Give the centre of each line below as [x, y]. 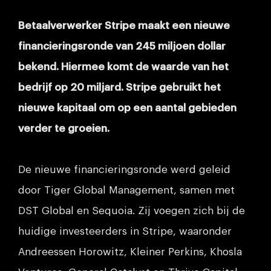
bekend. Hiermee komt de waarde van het [123, 67]
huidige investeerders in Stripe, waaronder [125, 231]
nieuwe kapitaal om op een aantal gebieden [127, 108]
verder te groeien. [64, 129]
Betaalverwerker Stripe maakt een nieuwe [124, 26]
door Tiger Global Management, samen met [126, 190]
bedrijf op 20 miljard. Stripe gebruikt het [119, 87]
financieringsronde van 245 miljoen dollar [122, 46]
